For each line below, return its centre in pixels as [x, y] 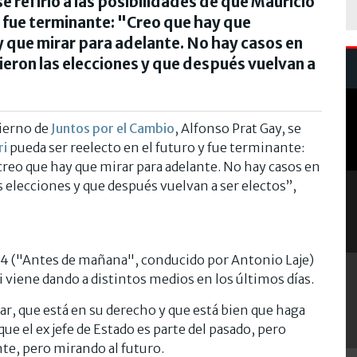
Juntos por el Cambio [113, 128]
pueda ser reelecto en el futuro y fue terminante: [156, 147]
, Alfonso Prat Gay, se [238, 128]
